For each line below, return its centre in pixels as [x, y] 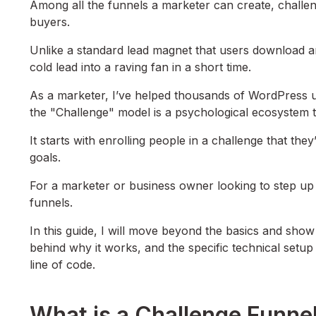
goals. [45, 158]
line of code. [62, 265]
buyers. [50, 22]
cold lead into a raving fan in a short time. [140, 67]
